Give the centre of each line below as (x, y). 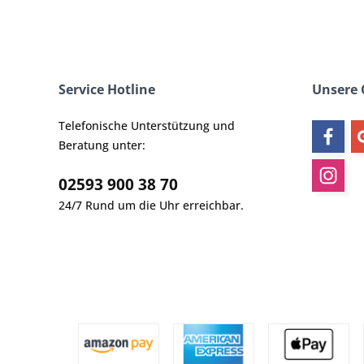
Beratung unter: (102, 145)
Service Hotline (107, 89)
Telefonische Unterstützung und (147, 126)
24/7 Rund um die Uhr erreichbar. (151, 205)
